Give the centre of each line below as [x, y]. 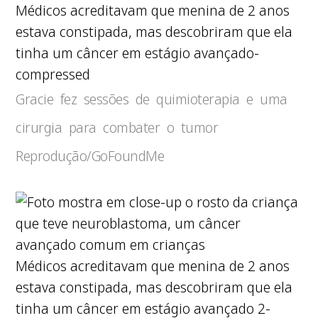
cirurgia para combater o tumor [117, 127]
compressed [53, 74]
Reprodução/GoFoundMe [90, 156]
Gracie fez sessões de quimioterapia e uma [152, 99]
